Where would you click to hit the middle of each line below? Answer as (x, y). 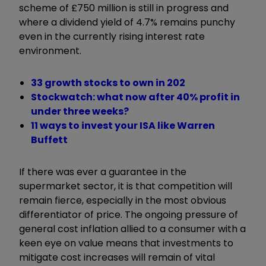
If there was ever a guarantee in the (103, 172)
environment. (50, 50)
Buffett (49, 140)
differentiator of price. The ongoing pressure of (129, 214)
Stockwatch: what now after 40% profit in (135, 97)
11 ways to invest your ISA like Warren (123, 125)
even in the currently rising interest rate (112, 36)
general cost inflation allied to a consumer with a (132, 229)
